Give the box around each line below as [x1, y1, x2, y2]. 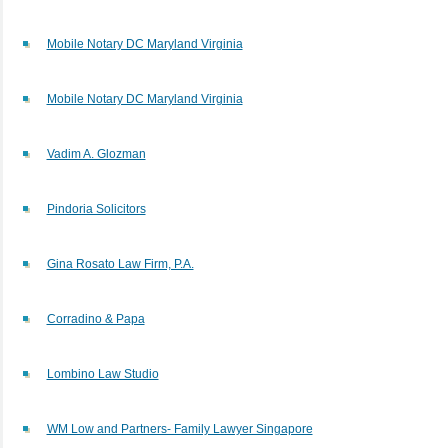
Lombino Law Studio [46, 366, 159, 381]
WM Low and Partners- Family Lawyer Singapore [46, 421, 313, 436]
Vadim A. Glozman [46, 146, 146, 161]
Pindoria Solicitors [46, 201, 146, 216]
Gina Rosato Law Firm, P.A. [46, 256, 194, 271]
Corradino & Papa [46, 311, 145, 326]
